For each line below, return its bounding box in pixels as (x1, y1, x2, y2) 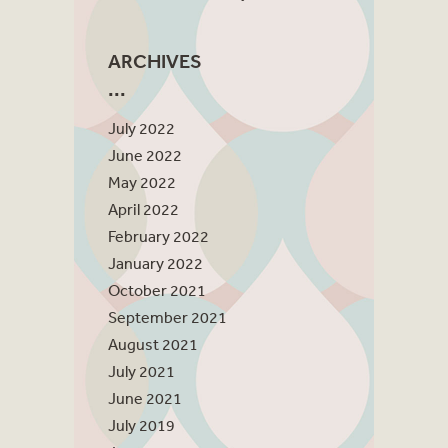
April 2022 (108, 199, 179, 220)
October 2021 (108, 280, 206, 301)
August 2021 (108, 334, 198, 355)
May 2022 (108, 172, 176, 193)
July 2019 (108, 415, 175, 436)
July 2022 (108, 118, 175, 139)
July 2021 (108, 361, 175, 382)
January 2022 (108, 253, 203, 274)
